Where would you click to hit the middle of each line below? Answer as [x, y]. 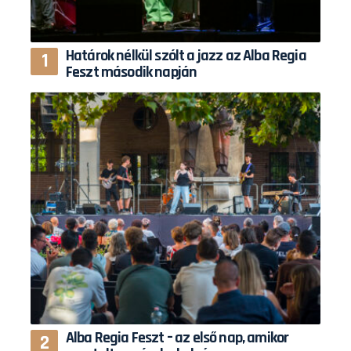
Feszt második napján [132, 72]
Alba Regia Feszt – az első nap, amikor [177, 338]
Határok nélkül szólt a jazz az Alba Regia [186, 56]
